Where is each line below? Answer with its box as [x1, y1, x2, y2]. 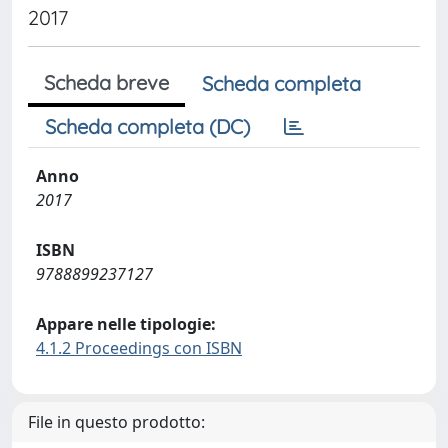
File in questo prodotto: [28, 411, 205, 433]
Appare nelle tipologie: [36, 313, 216, 335]
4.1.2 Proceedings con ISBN [36, 337, 242, 359]
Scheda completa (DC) [45, 114, 250, 139]
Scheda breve [44, 70, 169, 95]
